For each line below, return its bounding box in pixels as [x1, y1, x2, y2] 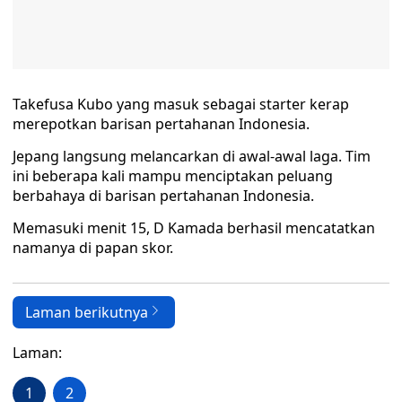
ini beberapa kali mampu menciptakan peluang [13, 166, 333, 187]
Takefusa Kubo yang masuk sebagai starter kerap [13, 94, 349, 115]
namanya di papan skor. [13, 238, 173, 258]
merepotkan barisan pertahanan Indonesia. [13, 114, 310, 135]
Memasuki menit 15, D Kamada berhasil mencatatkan [13, 218, 375, 239]
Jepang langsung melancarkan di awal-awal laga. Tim [13, 146, 371, 167]
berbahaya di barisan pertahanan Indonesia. [13, 186, 314, 206]
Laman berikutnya [25, 302, 148, 323]
